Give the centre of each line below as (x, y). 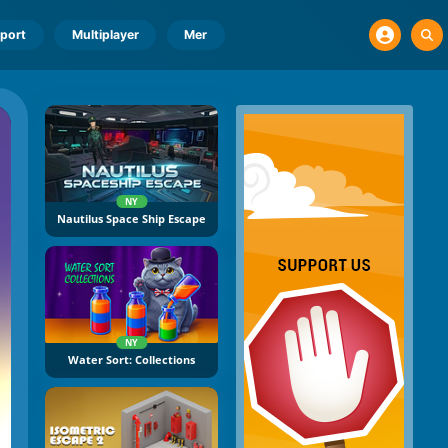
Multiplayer (105, 34)
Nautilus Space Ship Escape (131, 219)
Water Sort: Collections (131, 360)
